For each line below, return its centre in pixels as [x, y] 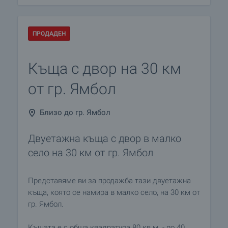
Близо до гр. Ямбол [75, 112]
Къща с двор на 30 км [105, 68]
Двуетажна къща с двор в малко [105, 138]
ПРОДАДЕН [49, 34]
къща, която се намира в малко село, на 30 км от [114, 192]
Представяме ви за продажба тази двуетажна [109, 181]
